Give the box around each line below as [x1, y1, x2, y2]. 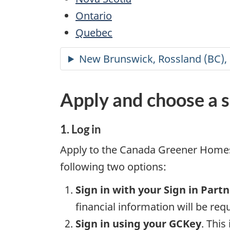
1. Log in [60, 122, 101, 136]
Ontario [75, 9, 112, 23]
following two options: [60, 160, 166, 174]
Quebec [75, 26, 112, 40]
